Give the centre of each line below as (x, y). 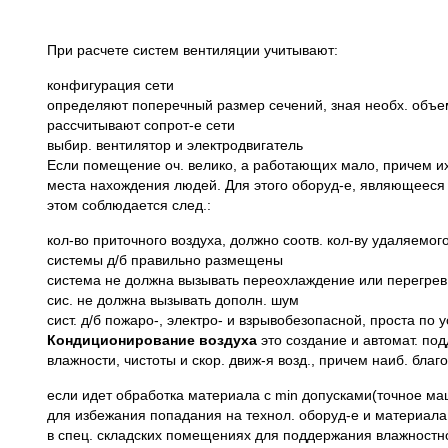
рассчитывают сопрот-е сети (141, 125)
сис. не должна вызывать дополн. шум (173, 300)
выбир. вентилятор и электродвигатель (175, 145)
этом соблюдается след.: (129, 205)
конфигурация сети (110, 85)
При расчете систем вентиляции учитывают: (192, 50)
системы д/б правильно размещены (165, 260)
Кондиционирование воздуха (152, 340)
